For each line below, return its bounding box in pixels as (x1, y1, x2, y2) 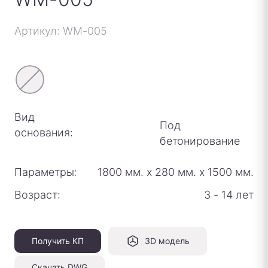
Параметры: (14, 166, 77, 178)
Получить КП (32, 236, 84, 246)
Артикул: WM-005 (14, 25, 107, 37)
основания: (14, 126, 73, 139)
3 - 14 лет (204, 188, 254, 201)
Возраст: (14, 188, 60, 201)
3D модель (145, 236, 190, 246)
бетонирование (160, 134, 240, 147)
